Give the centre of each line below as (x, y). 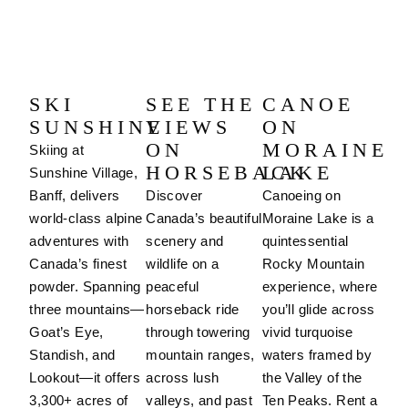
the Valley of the (312, 378)
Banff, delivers (75, 196)
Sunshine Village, (84, 173)
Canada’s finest (78, 264)
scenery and (185, 241)
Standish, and (72, 355)
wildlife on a (183, 264)
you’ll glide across (318, 310)
